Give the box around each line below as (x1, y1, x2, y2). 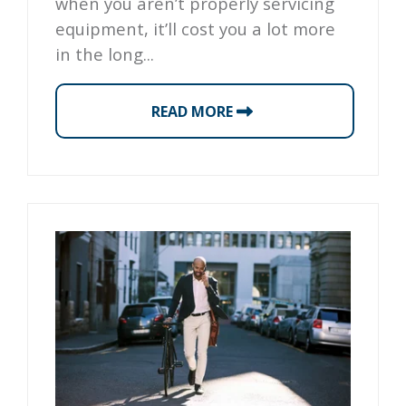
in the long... (55, 42, 154, 65)
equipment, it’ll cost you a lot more (55, 16, 335, 40)
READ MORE (150, 101, 237, 121)
